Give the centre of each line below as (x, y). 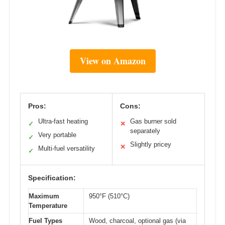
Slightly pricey (151, 145)
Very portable (57, 135)
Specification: (52, 178)
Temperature (48, 206)
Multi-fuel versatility (67, 149)
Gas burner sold (153, 122)
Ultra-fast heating (63, 122)
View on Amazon (113, 61)
